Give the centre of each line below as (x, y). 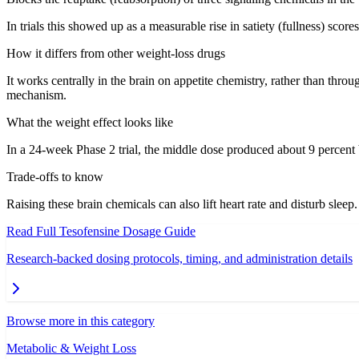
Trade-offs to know (55, 177)
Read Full (33, 232)
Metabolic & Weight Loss (71, 349)
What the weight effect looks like (90, 123)
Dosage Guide (157, 232)
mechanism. (36, 95)
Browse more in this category (81, 321)
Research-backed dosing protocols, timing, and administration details (179, 259)
